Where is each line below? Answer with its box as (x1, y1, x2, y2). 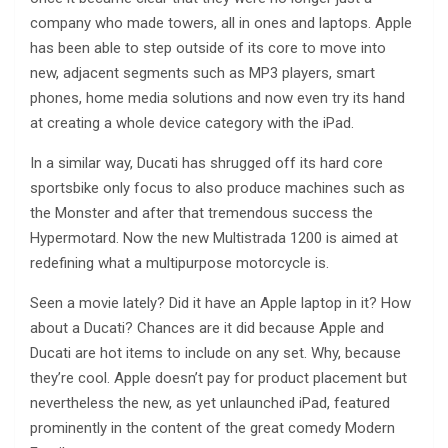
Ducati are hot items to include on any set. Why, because (30, 343, 401, 362)
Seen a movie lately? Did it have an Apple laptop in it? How (30, 293, 411, 312)
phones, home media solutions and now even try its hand (30, 88, 405, 107)
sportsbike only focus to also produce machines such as (30, 178, 405, 197)
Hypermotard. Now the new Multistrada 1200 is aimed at (30, 228, 398, 247)
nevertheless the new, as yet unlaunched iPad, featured (30, 393, 390, 412)
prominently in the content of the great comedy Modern (30, 418, 395, 437)
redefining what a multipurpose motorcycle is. (30, 253, 329, 272)
